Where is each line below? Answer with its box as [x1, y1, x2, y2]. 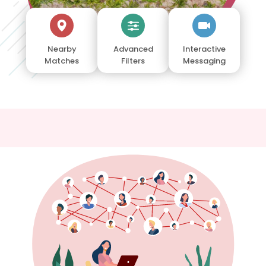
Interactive [183, 43, 226, 55]
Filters [121, 55, 145, 66]
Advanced [113, 43, 153, 55]
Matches [45, 55, 79, 66]
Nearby [47, 43, 77, 55]
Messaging [183, 55, 226, 66]
